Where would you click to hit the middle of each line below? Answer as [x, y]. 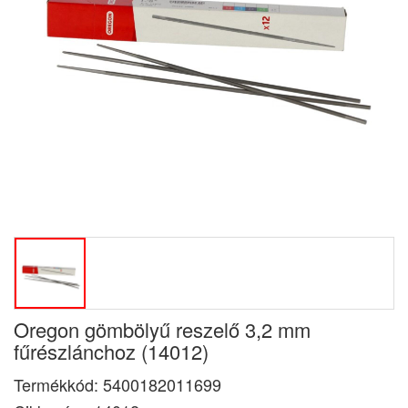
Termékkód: [58, 384]
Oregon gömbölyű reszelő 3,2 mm [162, 329]
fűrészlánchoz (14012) [111, 351]
